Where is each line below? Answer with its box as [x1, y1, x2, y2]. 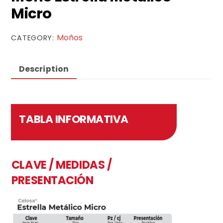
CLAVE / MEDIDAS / [11, 156, 112, 173]
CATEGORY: [11, 33, 57, 43]
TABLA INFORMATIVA [19, 111, 129, 127]
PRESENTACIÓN [11, 172, 94, 188]
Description [19, 63, 69, 75]
